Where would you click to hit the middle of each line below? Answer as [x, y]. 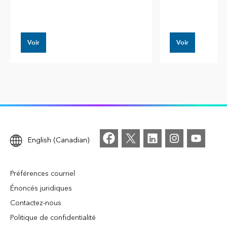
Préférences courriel [43, 174]
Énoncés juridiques [41, 188]
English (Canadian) [59, 140]
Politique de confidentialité [53, 218]
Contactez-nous [36, 203]
